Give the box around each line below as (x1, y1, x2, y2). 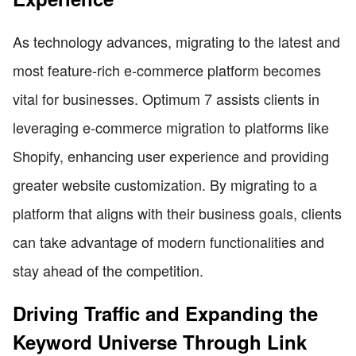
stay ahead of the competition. (13, 260, 203, 281)
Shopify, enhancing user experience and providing (13, 145, 329, 167)
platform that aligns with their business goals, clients (13, 203, 342, 224)
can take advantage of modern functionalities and (13, 231, 324, 253)
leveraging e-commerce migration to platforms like (13, 117, 329, 138)
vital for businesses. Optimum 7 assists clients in (13, 88, 319, 110)
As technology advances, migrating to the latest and (13, 31, 340, 52)
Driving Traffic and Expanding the (13, 300, 318, 327)
